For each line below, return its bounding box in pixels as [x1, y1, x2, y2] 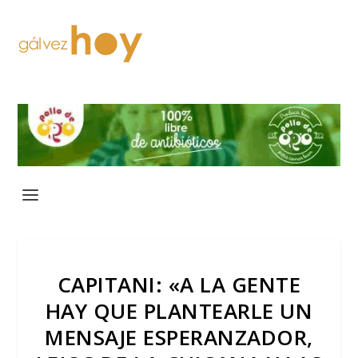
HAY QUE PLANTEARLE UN [45, 296, 313, 325]
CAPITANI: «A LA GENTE [57, 269, 301, 299]
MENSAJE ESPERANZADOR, [45, 322, 313, 352]
